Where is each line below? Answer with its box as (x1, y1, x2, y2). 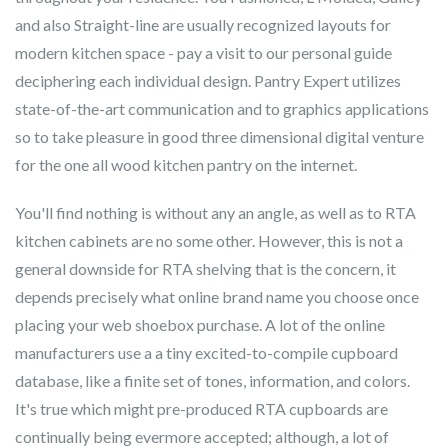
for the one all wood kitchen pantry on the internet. (15, 155, 357, 174)
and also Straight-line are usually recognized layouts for (15, 15, 391, 34)
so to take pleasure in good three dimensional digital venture (15, 127, 424, 146)
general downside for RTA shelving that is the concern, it (15, 259, 396, 278)
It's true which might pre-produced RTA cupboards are (15, 399, 388, 418)
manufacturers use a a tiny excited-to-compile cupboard (15, 343, 398, 362)
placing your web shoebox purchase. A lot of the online (15, 315, 385, 334)
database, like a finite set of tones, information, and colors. (15, 371, 410, 390)
